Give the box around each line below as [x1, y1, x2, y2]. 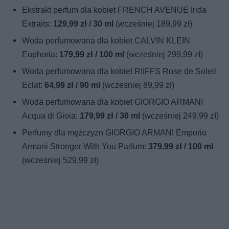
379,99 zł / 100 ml [148, 141, 214, 151]
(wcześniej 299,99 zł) [124, 49, 203, 59]
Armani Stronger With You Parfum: [22, 141, 149, 151]
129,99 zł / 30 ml [53, 18, 114, 29]
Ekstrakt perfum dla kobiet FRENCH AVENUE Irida [22, 5, 207, 15]
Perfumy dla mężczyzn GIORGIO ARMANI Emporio [22, 127, 207, 138]
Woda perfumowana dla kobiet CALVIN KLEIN [22, 35, 191, 45]
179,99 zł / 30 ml [80, 110, 141, 121]
